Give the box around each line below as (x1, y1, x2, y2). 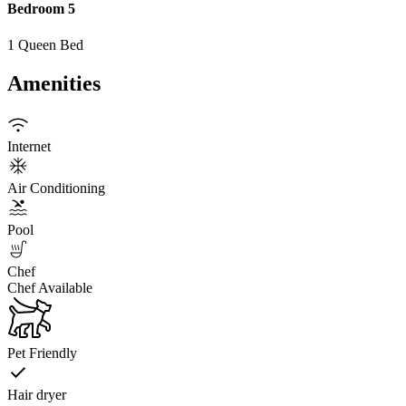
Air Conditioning (7, 180, 105, 197)
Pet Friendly (7, 345, 77, 362)
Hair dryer (7, 387, 66, 403)
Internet (7, 139, 51, 155)
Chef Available (7, 280, 92, 296)
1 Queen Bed (7, 36, 83, 53)
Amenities (7, 71, 101, 95)
